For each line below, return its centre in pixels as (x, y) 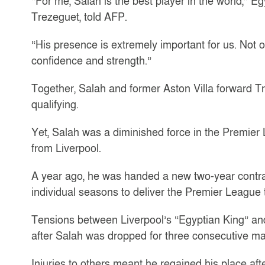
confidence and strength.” (91, 61)
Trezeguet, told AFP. (79, 17)
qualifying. (55, 104)
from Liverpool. (66, 148)
